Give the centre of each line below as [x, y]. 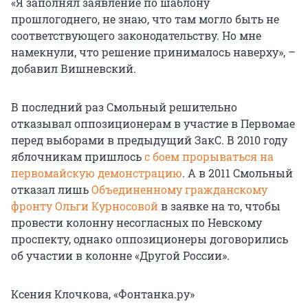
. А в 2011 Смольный [238, 173]
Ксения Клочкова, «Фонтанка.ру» [103, 294]
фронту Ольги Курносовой [85, 206]
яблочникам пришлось [78, 156]
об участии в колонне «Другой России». [120, 255]
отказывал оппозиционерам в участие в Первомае [153, 123]
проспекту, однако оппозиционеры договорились [150, 239]
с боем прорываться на [209, 156]
